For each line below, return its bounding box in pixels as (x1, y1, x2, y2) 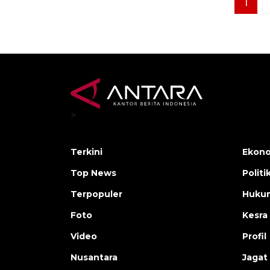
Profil (242, 231, 266, 242)
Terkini (71, 146, 102, 158)
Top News (71, 168, 116, 179)
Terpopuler (71, 189, 122, 200)
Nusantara (71, 252, 118, 263)
